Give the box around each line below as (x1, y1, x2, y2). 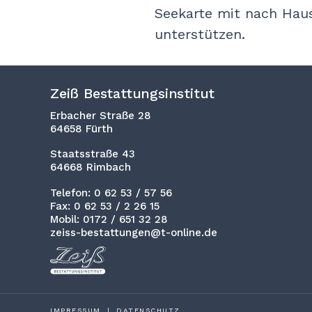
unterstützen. (155, 26, 245, 42)
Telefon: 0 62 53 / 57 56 (50, 186, 172, 199)
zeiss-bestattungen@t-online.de (50, 226, 217, 239)
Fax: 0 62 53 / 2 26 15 (50, 199, 159, 212)
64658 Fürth (50, 122, 113, 135)
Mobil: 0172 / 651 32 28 (50, 212, 168, 226)
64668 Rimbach (50, 161, 131, 174)
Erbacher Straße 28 (50, 109, 151, 122)
